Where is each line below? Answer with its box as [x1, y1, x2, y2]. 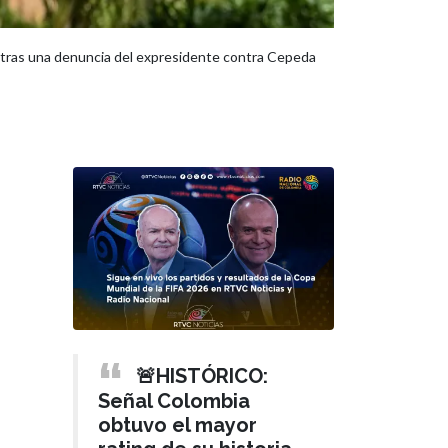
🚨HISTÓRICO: [136, 363, 268, 388]
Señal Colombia [98, 388, 250, 413]
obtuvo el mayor [98, 412, 257, 437]
